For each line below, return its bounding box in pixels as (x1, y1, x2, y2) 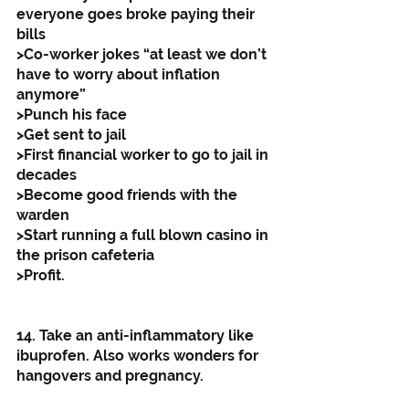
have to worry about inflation (16, 66, 224, 84)
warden (16, 206, 69, 225)
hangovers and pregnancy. (16, 367, 207, 385)
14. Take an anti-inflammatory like (16, 327, 257, 345)
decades (16, 166, 77, 184)
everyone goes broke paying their (16, 5, 258, 24)
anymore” (16, 86, 86, 104)
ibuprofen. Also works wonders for (16, 347, 262, 365)
